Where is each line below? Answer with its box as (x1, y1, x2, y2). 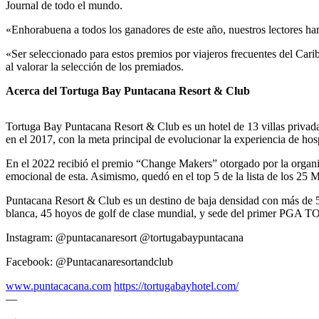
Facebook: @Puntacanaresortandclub (6, 256, 173, 268)
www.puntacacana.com (6, 280, 111, 293)
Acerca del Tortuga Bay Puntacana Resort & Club (6, 85, 250, 98)
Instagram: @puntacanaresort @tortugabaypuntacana (6, 231, 244, 244)
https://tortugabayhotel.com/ (114, 280, 239, 293)
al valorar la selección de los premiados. (6, 61, 184, 73)
